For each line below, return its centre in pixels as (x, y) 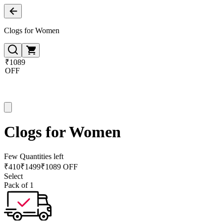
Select (13, 176)
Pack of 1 (19, 185)
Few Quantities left (34, 156)
